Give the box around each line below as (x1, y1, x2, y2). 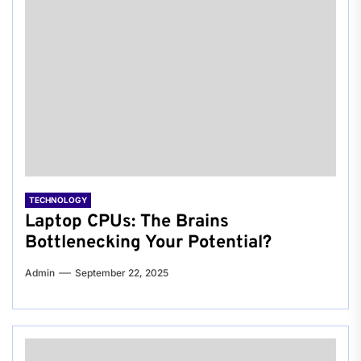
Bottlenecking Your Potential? (25, 232, 272, 255)
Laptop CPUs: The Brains (25, 211, 229, 234)
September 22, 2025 (75, 267, 168, 280)
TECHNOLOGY (29, 195, 87, 205)
